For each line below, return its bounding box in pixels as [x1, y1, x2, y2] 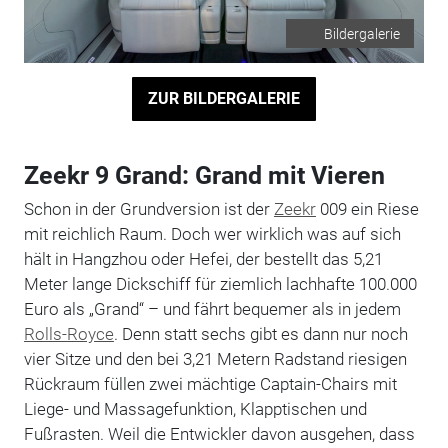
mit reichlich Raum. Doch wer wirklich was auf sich [23, 223, 401, 244]
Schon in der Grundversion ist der [23, 198, 274, 219]
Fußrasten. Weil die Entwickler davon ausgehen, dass [23, 423, 415, 444]
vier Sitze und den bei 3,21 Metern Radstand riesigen [23, 348, 407, 369]
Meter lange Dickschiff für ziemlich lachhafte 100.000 [23, 273, 417, 294]
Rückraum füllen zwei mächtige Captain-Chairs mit [23, 373, 397, 394]
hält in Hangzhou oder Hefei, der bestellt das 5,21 [23, 248, 383, 269]
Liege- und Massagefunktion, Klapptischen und [23, 398, 367, 419]
